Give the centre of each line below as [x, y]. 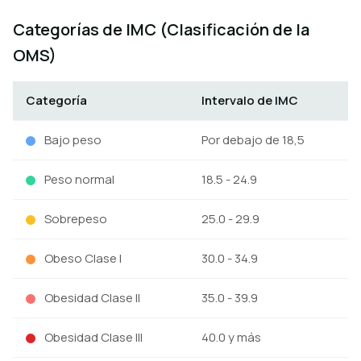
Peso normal [78, 179]
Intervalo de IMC [250, 100]
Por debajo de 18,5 [253, 140]
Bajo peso [72, 140]
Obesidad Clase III [92, 337]
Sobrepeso [75, 219]
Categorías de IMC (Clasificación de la [161, 29]
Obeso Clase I [82, 258]
